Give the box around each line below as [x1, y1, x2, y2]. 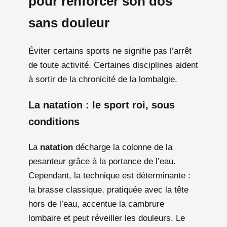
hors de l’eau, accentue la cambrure [28, 199, 164, 209]
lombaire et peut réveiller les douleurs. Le [28, 213, 185, 223]
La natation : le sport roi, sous [28, 99, 175, 110]
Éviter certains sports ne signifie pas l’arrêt [28, 46, 192, 56]
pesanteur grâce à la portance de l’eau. [28, 156, 176, 166]
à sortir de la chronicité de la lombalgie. [28, 74, 177, 84]
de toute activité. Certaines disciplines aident [28, 60, 198, 70]
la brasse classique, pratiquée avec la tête [28, 184, 188, 195]
